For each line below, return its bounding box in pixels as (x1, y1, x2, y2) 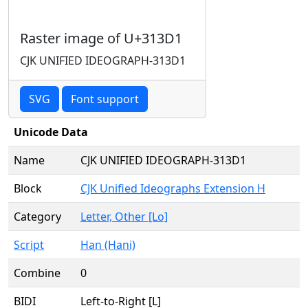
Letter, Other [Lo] (80, 209, 168, 224)
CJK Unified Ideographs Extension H (80, 181, 265, 196)
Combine (14, 265, 60, 280)
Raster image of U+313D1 (20, 29, 182, 47)
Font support (71, 91, 139, 107)
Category (14, 209, 61, 224)
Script (14, 237, 44, 252)
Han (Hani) (80, 237, 135, 252)
